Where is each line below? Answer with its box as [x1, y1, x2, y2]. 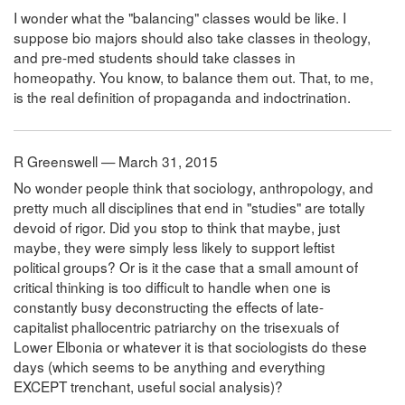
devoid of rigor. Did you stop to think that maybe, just [14, 217, 340, 238]
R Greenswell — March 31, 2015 [14, 151, 218, 172]
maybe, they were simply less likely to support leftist [14, 237, 334, 258]
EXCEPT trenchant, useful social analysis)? [14, 376, 283, 397]
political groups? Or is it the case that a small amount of [14, 257, 358, 278]
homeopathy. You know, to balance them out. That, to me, [14, 67, 373, 88]
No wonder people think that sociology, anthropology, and [14, 177, 373, 198]
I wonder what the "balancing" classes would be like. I [14, 7, 346, 28]
